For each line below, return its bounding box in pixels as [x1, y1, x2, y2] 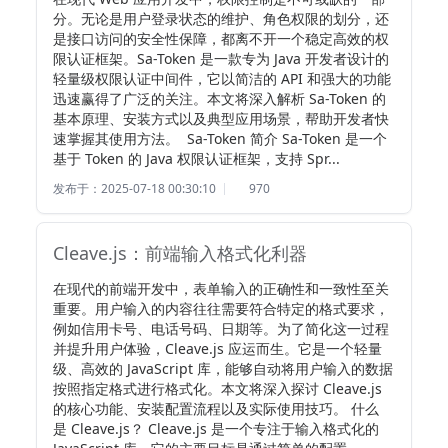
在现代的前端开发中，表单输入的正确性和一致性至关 [53, 279, 389, 298]
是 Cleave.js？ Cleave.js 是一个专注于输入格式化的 [53, 419, 383, 438]
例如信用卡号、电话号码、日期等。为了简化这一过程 [53, 319, 389, 338]
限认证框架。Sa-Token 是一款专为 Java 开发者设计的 [53, 49, 389, 68]
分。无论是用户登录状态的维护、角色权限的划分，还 [53, 9, 389, 28]
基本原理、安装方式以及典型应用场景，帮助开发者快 [53, 109, 389, 128]
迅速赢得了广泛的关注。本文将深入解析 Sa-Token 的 [53, 89, 386, 108]
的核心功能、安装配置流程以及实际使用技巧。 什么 [53, 399, 379, 418]
